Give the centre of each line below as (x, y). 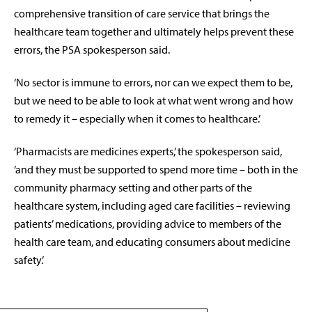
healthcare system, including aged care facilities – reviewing (152, 206)
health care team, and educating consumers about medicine (152, 242)
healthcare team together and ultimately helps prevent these (154, 32)
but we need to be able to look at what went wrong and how (154, 101)
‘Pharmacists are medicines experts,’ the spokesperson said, (148, 151)
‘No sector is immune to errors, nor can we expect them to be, (153, 83)
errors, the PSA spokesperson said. (92, 50)
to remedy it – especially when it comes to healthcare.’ (137, 119)
